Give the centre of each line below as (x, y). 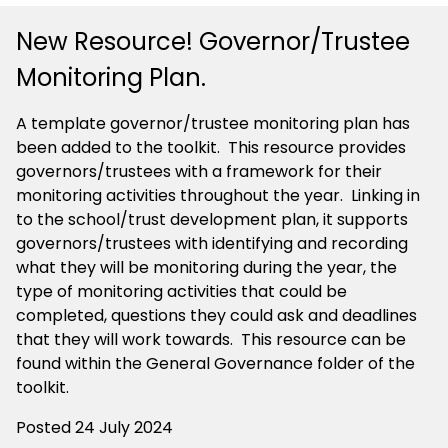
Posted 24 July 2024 (94, 428)
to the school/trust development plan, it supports (212, 220)
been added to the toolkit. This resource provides (211, 148)
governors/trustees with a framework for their (199, 172)
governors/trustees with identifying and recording (212, 244)
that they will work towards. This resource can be (211, 340)
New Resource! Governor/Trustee (213, 42)
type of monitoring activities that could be (181, 292)
